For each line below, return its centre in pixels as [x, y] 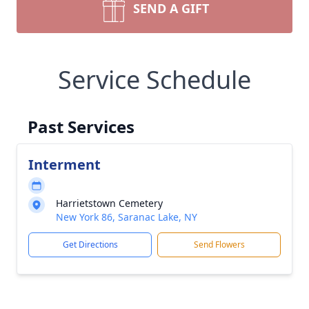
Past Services [81, 127]
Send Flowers [219, 245]
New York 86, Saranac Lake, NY [127, 217]
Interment [64, 165]
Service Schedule [154, 80]
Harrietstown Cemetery [109, 203]
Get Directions [90, 245]
